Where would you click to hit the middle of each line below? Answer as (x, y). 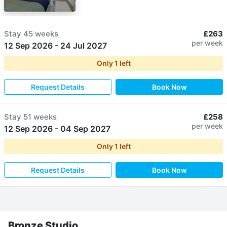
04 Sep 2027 (85, 128)
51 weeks (40, 117)
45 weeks (41, 33)
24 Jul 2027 (84, 45)
